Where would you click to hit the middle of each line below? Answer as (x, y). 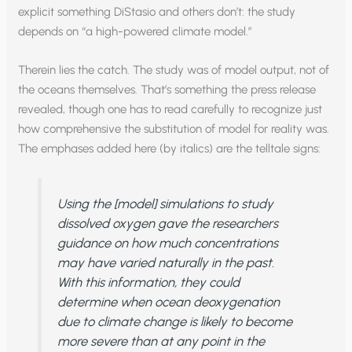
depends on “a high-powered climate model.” (136, 32)
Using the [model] (108, 204)
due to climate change (123, 322)
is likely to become (240, 322)
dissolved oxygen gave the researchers (167, 224)
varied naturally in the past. (194, 263)
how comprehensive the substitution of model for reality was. (174, 129)
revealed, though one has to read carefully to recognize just (170, 110)
